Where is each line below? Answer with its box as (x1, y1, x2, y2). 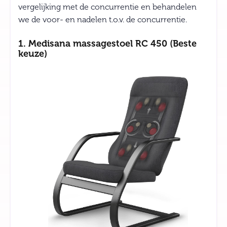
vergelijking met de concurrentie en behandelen (18, 2, 197, 12)
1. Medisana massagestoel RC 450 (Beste (18, 38, 197, 49)
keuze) (18, 48, 47, 59)
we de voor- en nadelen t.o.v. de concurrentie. (18, 15, 187, 24)
